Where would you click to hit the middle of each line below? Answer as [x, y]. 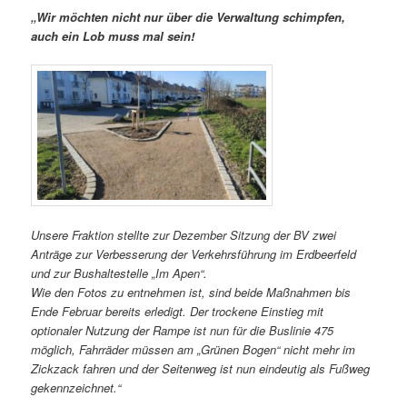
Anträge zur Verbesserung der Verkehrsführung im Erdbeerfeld [194, 254]
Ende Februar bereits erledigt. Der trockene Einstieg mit [178, 312]
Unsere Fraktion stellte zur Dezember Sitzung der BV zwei [184, 235]
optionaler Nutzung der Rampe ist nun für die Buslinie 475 [183, 331]
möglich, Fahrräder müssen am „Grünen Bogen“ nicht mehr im [194, 350]
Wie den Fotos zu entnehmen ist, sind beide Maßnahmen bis [191, 293]
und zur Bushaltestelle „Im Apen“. [119, 273]
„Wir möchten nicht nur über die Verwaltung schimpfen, [189, 17]
